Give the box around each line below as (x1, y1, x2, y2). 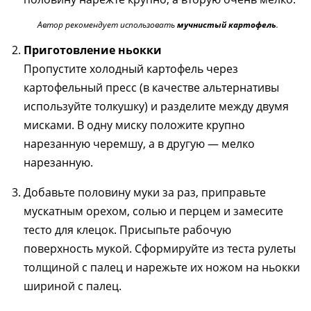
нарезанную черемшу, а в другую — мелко (24, 136, 255, 151)
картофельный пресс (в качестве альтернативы (24, 80, 279, 95)
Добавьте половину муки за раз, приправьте (24, 185, 266, 200)
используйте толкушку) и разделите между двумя (24, 99, 289, 114)
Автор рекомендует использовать (37, 19, 177, 31)
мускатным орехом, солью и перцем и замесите (24, 203, 283, 219)
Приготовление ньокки (24, 42, 162, 58)
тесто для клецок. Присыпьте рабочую (24, 222, 231, 237)
